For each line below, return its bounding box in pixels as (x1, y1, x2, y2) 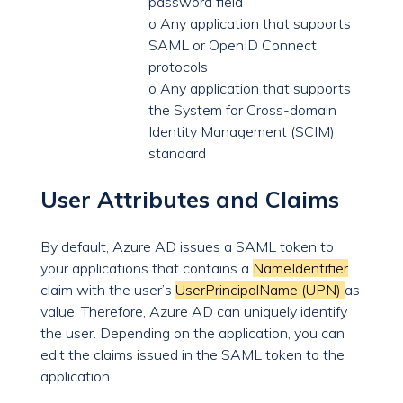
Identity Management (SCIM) (148, 122, 335, 141)
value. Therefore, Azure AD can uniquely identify (40, 302, 347, 321)
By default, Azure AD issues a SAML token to (40, 237, 334, 256)
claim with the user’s (40, 281, 175, 300)
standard (148, 144, 206, 163)
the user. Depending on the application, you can (40, 324, 345, 343)
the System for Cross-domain (148, 101, 336, 120)
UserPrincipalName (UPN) (175, 281, 345, 300)
